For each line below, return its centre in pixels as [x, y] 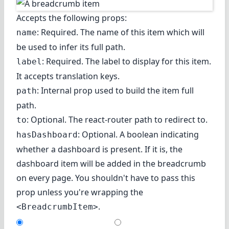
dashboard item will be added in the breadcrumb [111, 163]
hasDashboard [47, 134]
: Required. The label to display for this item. [127, 61]
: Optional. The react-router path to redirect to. [117, 119]
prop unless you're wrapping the [80, 192]
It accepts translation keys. [68, 76]
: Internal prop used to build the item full [115, 90]
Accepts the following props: [72, 18]
